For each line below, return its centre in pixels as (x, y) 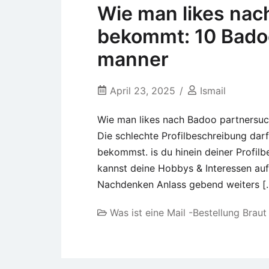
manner (133, 59)
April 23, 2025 (143, 91)
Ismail (213, 91)
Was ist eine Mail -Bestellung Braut (188, 213)
